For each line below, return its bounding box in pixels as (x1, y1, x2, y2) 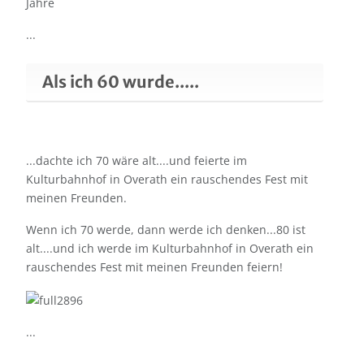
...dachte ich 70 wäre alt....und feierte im (26, 153, 247, 169)
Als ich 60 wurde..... (42, 71, 199, 93)
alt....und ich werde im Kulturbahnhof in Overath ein (26, 240, 314, 257)
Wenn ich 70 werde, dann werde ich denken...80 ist (26, 222, 305, 238)
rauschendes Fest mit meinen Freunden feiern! (26, 259, 283, 275)
